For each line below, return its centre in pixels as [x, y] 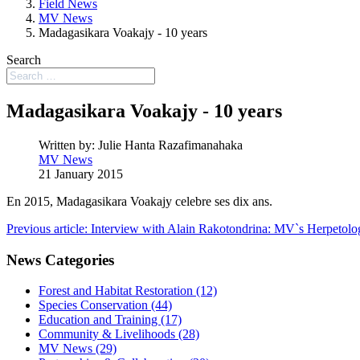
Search [24, 60]
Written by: [68, 145]
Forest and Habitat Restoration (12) [128, 291]
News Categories [60, 260]
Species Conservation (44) [105, 305]
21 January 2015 [81, 174]
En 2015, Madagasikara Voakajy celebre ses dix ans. [139, 201]
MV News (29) [78, 349]
